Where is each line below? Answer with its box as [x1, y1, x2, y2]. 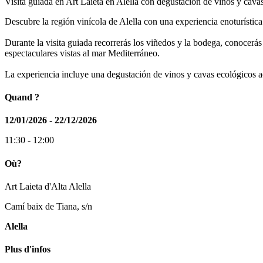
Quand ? [5, 92, 39, 103]
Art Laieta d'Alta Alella [5, 181, 91, 191]
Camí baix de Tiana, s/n [5, 201, 92, 211]
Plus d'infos [5, 244, 50, 255]
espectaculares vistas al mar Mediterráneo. [5, 48, 160, 58]
